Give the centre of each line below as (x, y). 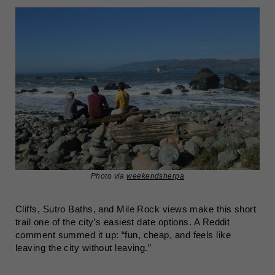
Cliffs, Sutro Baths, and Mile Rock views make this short (136, 209)
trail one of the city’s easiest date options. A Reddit (123, 222)
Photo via (109, 176)
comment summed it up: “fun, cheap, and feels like (123, 235)
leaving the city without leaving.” (83, 248)
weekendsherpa (156, 176)
